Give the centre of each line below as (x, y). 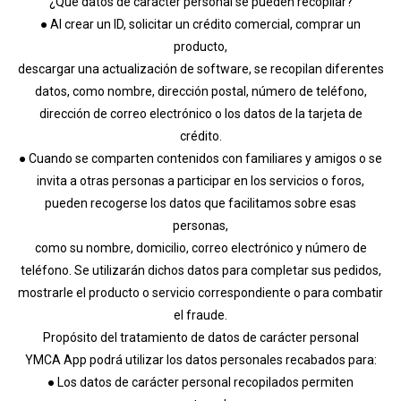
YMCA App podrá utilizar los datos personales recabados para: (200, 359)
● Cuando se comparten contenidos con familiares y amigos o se (200, 158)
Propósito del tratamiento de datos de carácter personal (200, 337)
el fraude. (200, 315)
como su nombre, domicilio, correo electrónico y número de (200, 247)
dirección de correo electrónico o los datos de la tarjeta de (200, 113)
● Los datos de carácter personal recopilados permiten (200, 382)
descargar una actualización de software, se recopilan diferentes (200, 68)
